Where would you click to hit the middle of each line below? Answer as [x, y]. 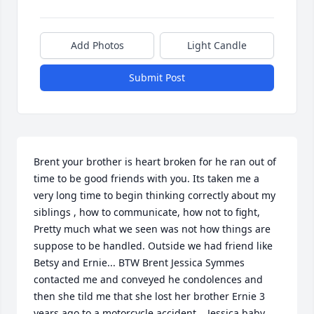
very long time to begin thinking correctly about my [155, 195]
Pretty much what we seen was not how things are [152, 229]
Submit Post [157, 77]
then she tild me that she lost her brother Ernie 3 [149, 296]
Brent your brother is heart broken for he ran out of [155, 162]
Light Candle [217, 45]
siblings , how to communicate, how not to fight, [147, 212]
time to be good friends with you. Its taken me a [146, 178]
